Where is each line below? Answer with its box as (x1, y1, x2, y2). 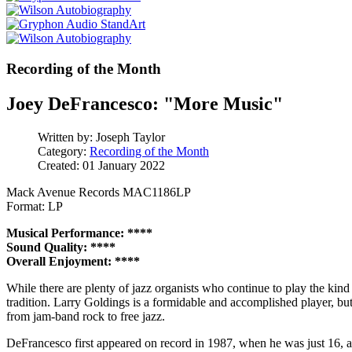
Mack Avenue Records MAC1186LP (6, 185, 191, 199)
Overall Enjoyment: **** (6, 254, 140, 268)
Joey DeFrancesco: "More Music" (6, 93, 283, 114)
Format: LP (6, 199, 63, 213)
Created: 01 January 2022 (38, 158, 165, 172)
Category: (38, 144, 90, 158)
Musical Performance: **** (6, 225, 152, 240)
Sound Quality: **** (6, 240, 115, 254)
